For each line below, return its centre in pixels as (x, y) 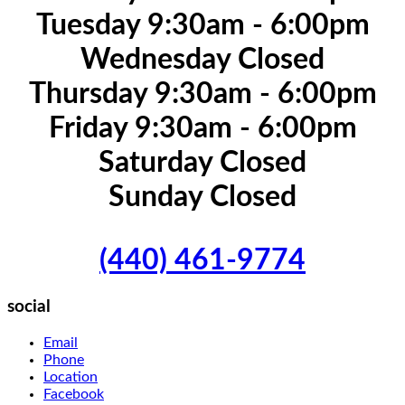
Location (71, 377)
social (29, 307)
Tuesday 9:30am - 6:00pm (202, 25)
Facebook (74, 395)
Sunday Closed (202, 197)
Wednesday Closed (202, 59)
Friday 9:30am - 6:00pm (202, 128)
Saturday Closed (202, 162)
